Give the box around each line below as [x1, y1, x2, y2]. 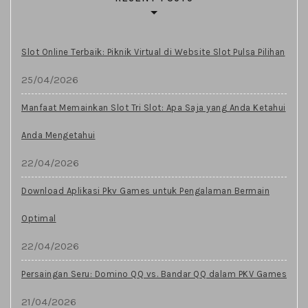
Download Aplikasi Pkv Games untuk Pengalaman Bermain [21, 185, 269, 196]
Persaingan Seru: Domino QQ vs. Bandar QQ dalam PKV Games [21, 268, 287, 279]
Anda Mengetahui [21, 129, 96, 140]
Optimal [21, 212, 56, 223]
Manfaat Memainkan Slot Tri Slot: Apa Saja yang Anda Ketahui [21, 102, 286, 113]
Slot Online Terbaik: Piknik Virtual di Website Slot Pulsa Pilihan [21, 46, 285, 57]
